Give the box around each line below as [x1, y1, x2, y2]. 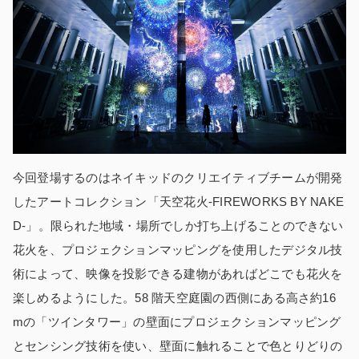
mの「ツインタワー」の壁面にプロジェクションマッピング [13, 314, 341, 329]
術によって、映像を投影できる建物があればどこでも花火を [13, 266, 343, 280]
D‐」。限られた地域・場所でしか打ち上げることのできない [13, 218, 344, 232]
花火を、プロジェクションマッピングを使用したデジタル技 [13, 242, 343, 256]
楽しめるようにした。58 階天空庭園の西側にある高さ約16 [13, 290, 336, 305]
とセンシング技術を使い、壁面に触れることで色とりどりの [13, 338, 343, 353]
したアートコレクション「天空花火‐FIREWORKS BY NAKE [13, 194, 345, 208]
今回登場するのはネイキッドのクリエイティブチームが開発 [13, 170, 343, 184]
